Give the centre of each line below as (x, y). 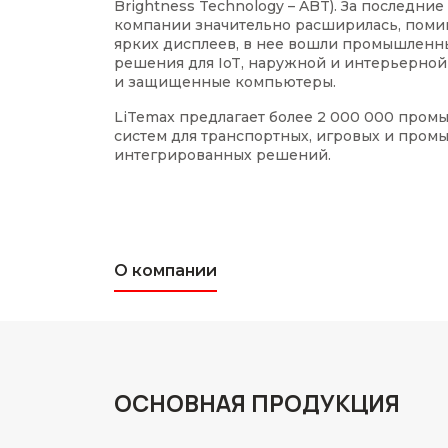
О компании (165, 270)
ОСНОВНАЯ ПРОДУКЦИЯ (257, 403)
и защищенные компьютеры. (225, 82)
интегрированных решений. (222, 155)
